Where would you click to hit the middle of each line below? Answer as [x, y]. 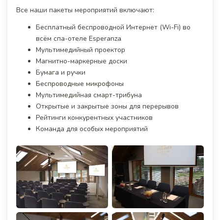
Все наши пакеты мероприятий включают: [85, 10]
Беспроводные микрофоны [80, 83]
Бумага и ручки [61, 72]
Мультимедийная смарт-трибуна [89, 95]
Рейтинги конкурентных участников [94, 117]
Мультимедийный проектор [81, 50]
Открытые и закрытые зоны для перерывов [107, 106]
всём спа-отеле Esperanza [79, 38]
